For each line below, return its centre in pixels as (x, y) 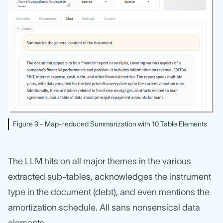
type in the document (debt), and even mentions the (109, 192)
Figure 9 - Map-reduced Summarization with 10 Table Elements (110, 124)
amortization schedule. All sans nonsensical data (104, 208)
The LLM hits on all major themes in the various (100, 162)
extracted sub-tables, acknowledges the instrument (110, 177)
